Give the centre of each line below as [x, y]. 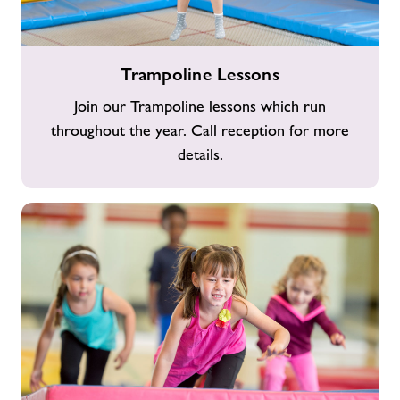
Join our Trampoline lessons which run [200, 106]
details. [200, 154]
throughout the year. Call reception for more [200, 130]
